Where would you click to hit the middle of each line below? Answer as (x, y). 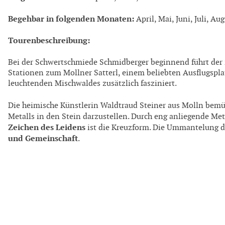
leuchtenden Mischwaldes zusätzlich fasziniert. (92, 83)
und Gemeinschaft (43, 138)
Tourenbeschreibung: (49, 41)
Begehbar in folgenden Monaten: (71, 19)
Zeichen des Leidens (47, 127)
